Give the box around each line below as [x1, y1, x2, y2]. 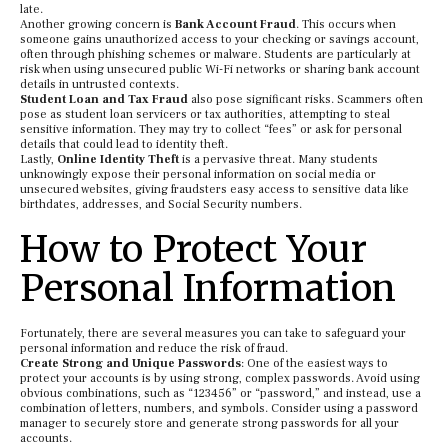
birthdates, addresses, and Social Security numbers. [20, 197, 302, 212]
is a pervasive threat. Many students [179, 152, 378, 167]
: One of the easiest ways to [241, 356, 388, 371]
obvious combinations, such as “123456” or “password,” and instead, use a [20, 386, 421, 401]
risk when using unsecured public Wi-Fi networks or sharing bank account [20, 62, 420, 77]
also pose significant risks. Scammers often [188, 92, 423, 107]
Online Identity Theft [57, 152, 179, 167]
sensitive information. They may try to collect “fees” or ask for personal [20, 122, 402, 137]
